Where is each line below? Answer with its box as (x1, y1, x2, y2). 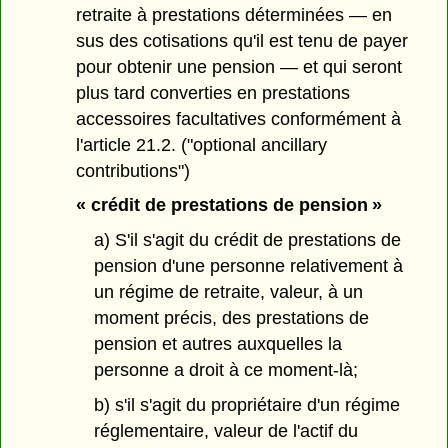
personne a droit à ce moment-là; (93, 360, 358, 381)
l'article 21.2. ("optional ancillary (76, 134, 328, 155)
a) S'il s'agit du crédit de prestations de (93, 230, 401, 251)
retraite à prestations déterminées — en (76, 4, 393, 25)
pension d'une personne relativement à (93, 256, 403, 277)
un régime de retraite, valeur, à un (93, 282, 363, 303)
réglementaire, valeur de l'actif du (93, 420, 358, 441)
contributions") (76, 160, 191, 181)
